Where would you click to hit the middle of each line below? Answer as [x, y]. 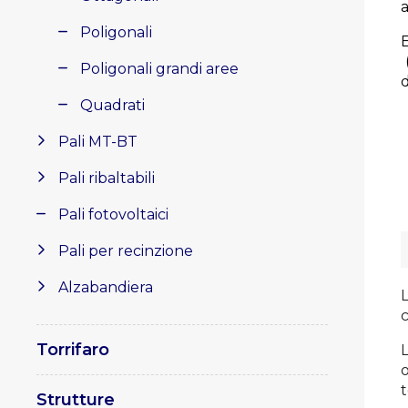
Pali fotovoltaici [113, 214]
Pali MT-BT [98, 142]
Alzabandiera [106, 287]
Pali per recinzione [126, 251]
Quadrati [112, 105]
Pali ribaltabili [107, 178]
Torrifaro [73, 350]
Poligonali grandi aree [159, 69]
